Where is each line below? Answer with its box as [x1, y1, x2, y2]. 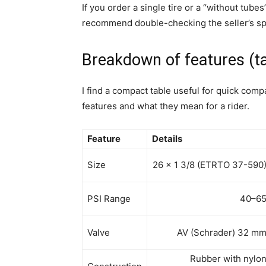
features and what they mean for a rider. [82, 100, 249, 112]
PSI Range [87, 193, 131, 205]
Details [152, 133, 182, 145]
